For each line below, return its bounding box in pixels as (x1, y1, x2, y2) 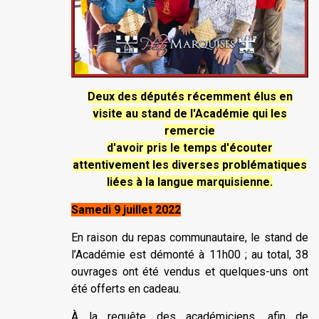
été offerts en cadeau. (71, 281, 181, 296)
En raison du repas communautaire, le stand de (71, 230, 308, 244)
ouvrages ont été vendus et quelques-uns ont (71, 264, 308, 278)
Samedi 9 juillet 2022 (71, 202, 181, 216)
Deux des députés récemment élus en (87, 89, 293, 103)
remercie (164, 123, 215, 137)
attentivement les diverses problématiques (73, 157, 307, 172)
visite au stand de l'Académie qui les (93, 106, 287, 120)
